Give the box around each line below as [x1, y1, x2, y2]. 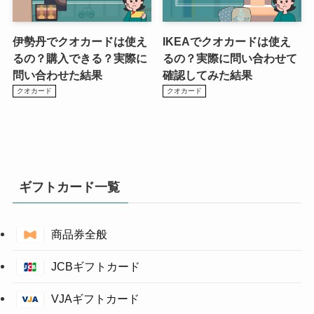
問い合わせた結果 [12, 68, 102, 81]
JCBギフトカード [50, 259, 140, 273]
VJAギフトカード [50, 292, 139, 305]
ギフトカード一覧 [18, 179, 120, 194]
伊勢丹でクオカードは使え [12, 34, 147, 48]
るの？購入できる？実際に [12, 51, 147, 64]
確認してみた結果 [163, 68, 252, 81]
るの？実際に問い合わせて [163, 51, 297, 64]
